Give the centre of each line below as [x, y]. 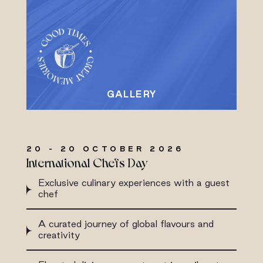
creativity [59, 235]
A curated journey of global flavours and [126, 223]
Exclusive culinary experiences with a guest [134, 182]
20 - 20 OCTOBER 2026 [105, 149]
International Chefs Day [87, 161]
